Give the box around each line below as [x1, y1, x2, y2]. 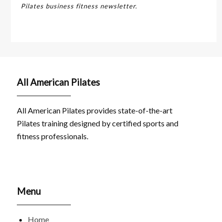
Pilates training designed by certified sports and [17, 118, 179, 128]
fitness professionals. [17, 131, 89, 141]
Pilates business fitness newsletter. [21, 1, 138, 10]
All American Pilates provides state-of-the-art [17, 106, 173, 115]
